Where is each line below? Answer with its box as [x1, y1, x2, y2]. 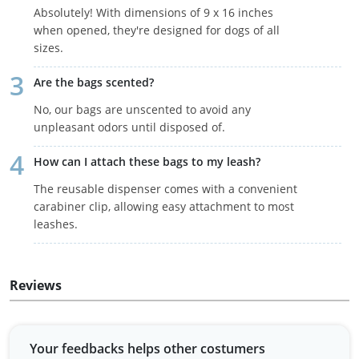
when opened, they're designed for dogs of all [34, 22, 280, 38]
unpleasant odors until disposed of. [34, 119, 225, 135]
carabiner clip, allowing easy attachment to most [34, 199, 294, 215]
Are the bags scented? [34, 75, 154, 91]
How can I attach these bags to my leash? [34, 154, 260, 170]
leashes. [34, 216, 78, 232]
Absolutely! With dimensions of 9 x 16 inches [34, 5, 273, 21]
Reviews [10, 276, 62, 295]
